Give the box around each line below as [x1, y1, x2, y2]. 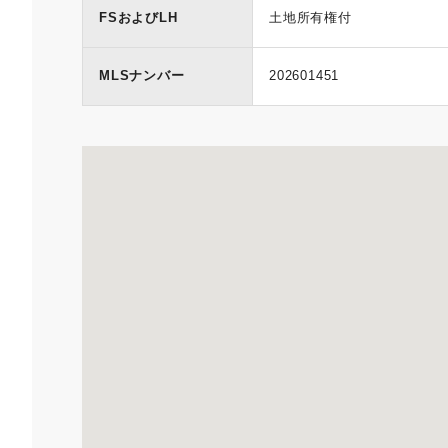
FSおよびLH [99, 10, 178, 25]
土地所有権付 [269, 10, 352, 25]
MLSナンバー [99, 68, 185, 83]
